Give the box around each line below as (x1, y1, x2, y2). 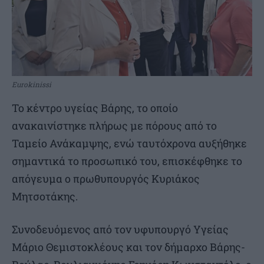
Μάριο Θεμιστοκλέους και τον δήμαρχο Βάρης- (12, 240, 245, 255)
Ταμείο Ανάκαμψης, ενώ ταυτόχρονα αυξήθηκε (12, 136, 247, 151)
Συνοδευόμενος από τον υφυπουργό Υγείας (12, 222, 229, 237)
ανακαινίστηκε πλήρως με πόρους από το (12, 118, 217, 133)
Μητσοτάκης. (12, 189, 78, 204)
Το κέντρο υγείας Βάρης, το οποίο (12, 101, 178, 115)
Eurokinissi (12, 80, 51, 90)
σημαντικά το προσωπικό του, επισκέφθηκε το (12, 154, 242, 169)
